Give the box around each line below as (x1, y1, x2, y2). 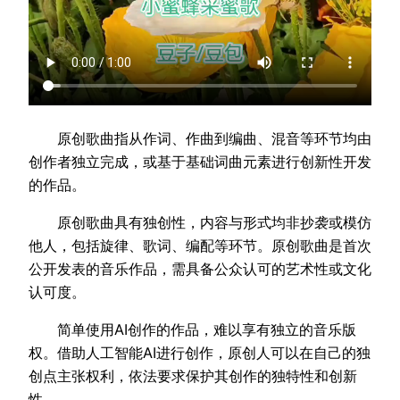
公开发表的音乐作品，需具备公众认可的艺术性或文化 (29, 259, 371, 278)
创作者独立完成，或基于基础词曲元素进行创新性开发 (29, 152, 371, 171)
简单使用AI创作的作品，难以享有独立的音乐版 (29, 321, 356, 339)
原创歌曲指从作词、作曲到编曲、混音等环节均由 (29, 129, 371, 147)
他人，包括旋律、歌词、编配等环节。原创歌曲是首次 (29, 236, 371, 254)
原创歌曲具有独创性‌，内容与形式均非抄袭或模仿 (29, 212, 371, 231)
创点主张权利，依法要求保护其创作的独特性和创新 (29, 367, 357, 386)
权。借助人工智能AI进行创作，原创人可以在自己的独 (29, 344, 371, 362)
